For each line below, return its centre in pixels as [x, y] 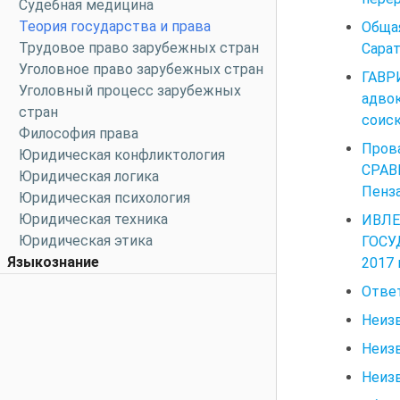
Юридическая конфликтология [122, 155]
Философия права [79, 133]
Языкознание [53, 262]
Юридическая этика [86, 241]
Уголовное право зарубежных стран [141, 69]
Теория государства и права [115, 26]
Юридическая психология [104, 198]
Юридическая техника [93, 219]
